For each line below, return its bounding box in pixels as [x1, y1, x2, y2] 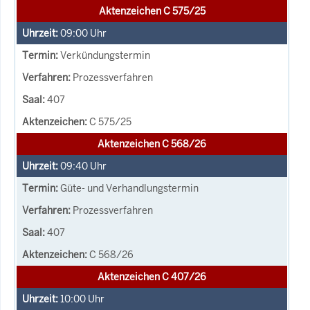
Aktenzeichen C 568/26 [98, 137, 206, 150]
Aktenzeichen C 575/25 [98, 4, 206, 17]
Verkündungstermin [60, 48, 150, 62]
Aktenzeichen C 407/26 [98, 270, 206, 283]
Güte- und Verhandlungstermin [60, 181, 199, 194]
